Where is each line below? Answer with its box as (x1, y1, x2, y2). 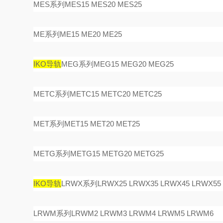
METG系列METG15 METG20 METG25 (33, 149, 164, 158)
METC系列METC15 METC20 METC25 (33, 90, 162, 98)
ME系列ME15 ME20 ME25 (33, 30, 122, 38)
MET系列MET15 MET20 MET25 (33, 119, 140, 128)
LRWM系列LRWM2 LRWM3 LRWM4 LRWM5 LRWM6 (33, 209, 214, 218)
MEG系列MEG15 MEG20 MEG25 (61, 60, 174, 68)
